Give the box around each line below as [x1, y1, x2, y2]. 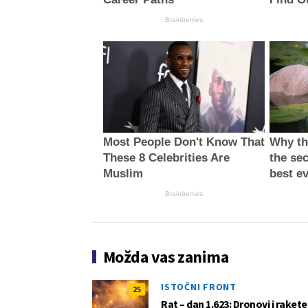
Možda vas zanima [103, 245, 229, 267]
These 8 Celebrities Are [102, 151, 230, 164]
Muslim [102, 166, 143, 180]
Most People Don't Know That [102, 135, 265, 148]
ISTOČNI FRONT [161, 280, 236, 293]
